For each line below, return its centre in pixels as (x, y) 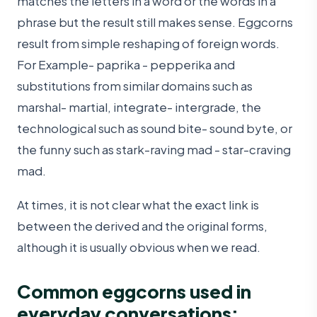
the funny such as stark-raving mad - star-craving (154, 149)
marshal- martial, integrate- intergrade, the (139, 106)
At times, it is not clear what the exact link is (138, 205)
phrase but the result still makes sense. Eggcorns (155, 22)
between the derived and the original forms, (142, 226)
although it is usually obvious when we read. (139, 247)
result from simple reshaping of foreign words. (148, 43)
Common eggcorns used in (134, 292)
